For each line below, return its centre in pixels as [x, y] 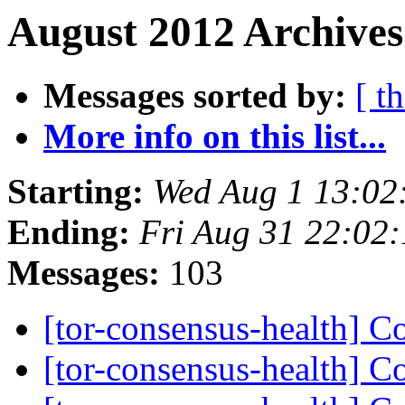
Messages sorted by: [195, 96]
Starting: [75, 192]
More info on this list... [215, 137]
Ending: [69, 232]
